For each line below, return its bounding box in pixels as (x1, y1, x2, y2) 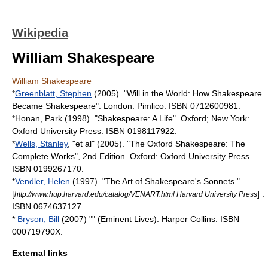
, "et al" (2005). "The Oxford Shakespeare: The (68, 139, 245, 148)
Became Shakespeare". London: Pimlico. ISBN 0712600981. (12, 101, 240, 111)
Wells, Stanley (15, 139, 68, 148)
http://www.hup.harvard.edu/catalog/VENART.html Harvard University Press (14, 190, 257, 198)
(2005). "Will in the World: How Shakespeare (92, 89, 262, 98)
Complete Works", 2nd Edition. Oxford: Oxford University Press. (12, 151, 252, 161)
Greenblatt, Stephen (15, 89, 92, 98)
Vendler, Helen (15, 176, 70, 186)
